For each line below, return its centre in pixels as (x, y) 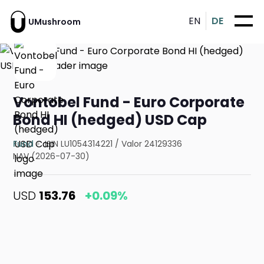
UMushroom (55, 22)
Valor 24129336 (152, 144)
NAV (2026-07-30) (52, 156)
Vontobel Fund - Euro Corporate (129, 103)
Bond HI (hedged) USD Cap (110, 120)
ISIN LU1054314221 (79, 144)
